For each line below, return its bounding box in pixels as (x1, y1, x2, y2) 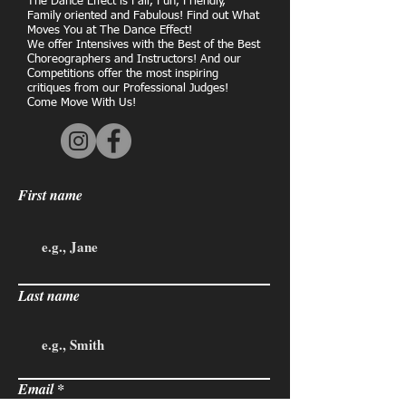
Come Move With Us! (27, 97, 136, 109)
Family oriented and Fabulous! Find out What (27, 10, 259, 22)
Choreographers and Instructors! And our (27, 53, 241, 65)
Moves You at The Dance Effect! (27, 24, 192, 36)
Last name (18, 285, 80, 305)
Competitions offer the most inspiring (27, 68, 218, 80)
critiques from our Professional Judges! (27, 82, 228, 94)
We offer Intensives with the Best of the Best (27, 39, 260, 51)
